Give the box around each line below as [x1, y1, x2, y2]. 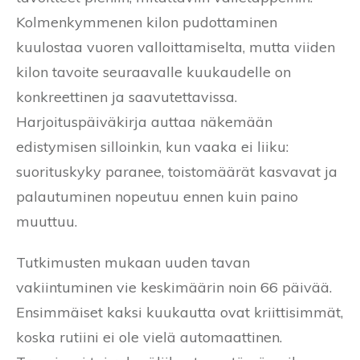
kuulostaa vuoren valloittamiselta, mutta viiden [16, 38, 335, 57]
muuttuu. [16, 212, 77, 231]
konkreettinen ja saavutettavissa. [16, 88, 237, 107]
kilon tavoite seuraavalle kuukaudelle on [16, 63, 291, 82]
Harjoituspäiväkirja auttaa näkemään [16, 112, 272, 132]
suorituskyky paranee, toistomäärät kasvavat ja [16, 162, 337, 182]
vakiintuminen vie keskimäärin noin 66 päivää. [16, 278, 332, 297]
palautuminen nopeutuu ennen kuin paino [16, 187, 298, 207]
